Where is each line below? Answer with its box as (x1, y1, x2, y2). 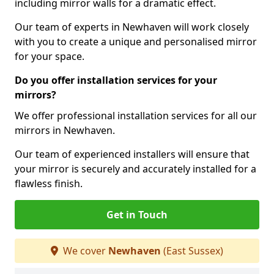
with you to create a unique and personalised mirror (15, 35, 257, 48)
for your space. (15, 50, 84, 63)
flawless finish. (15, 177, 83, 190)
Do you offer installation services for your (15, 73, 217, 87)
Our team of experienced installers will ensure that (15, 147, 250, 161)
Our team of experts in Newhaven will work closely (15, 20, 249, 34)
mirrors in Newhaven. (15, 124, 115, 137)
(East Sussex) (161, 244, 223, 257)
